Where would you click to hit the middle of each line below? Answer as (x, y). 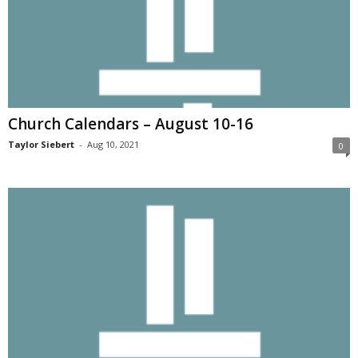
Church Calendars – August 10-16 (131, 123)
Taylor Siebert (41, 144)
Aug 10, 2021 (113, 144)
